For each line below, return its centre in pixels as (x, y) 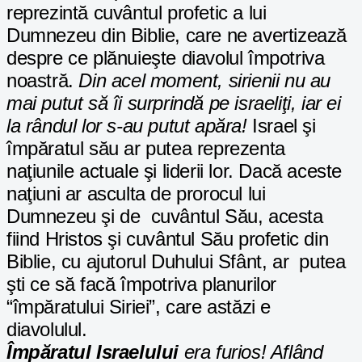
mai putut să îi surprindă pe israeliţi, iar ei (174, 103)
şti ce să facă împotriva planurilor (142, 284)
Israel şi (281, 125)
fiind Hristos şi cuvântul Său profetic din (168, 238)
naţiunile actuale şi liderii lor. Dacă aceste (175, 170)
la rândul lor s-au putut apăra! (127, 125)
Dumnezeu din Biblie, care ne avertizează (177, 35)
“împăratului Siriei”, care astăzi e (139, 306)
